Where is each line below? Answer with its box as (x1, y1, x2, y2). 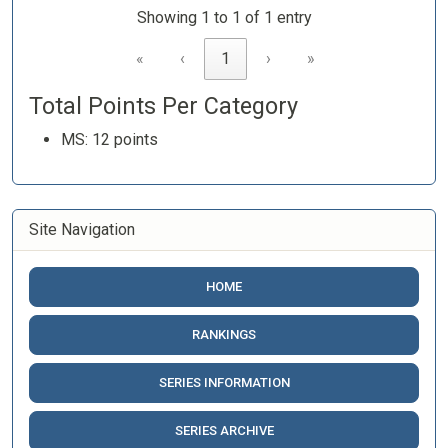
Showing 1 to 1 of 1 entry (136, 8, 312, 27)
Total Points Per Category (29, 92, 298, 120)
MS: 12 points (61, 130, 158, 149)
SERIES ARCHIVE (174, 423, 274, 438)
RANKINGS (192, 327, 256, 342)
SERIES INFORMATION (158, 375, 290, 390)
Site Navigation (29, 220, 135, 239)
